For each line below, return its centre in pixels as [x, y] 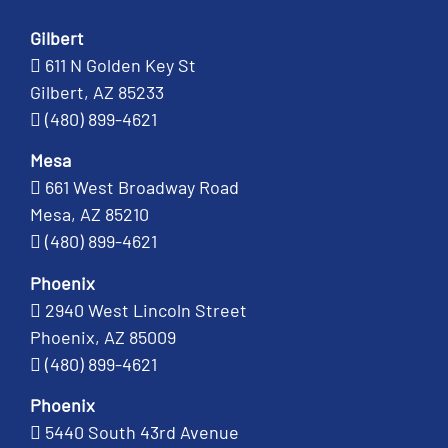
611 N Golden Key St [120, 64]
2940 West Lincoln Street [146, 309]
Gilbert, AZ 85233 [97, 91]
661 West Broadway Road [142, 187]
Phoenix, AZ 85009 [103, 336]
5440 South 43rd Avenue [142, 432]
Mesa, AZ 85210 [89, 214]
